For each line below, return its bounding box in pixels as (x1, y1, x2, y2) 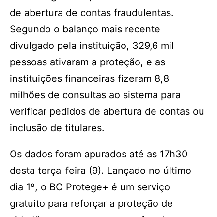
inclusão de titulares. (10, 122, 105, 134)
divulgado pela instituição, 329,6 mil (10, 40, 174, 51)
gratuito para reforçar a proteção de (10, 198, 173, 209)
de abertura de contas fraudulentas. (10, 7, 174, 18)
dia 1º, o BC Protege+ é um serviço (10, 181, 170, 193)
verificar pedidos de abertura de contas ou (10, 106, 204, 117)
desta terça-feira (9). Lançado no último (10, 165, 191, 176)
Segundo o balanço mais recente (10, 23, 160, 35)
